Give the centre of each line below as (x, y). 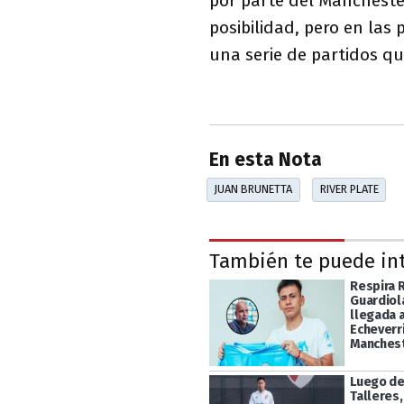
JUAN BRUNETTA (253, 189)
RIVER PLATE (349, 189)
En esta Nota (266, 161)
